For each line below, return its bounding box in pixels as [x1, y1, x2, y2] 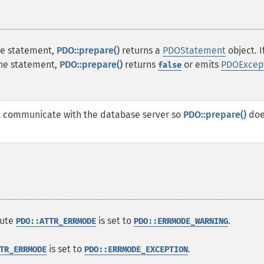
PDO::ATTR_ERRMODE [16, 216, 96, 226]
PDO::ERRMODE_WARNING [134, 216, 228, 226]
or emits [181, 59, 221, 70]
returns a [120, 45, 163, 56]
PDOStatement [163, 45, 226, 56]
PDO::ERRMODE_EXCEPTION [84, 245, 188, 255]
